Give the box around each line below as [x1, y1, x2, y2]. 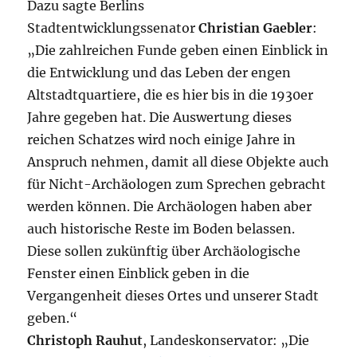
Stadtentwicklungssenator [27, 20, 199, 36]
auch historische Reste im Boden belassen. [27, 221, 296, 237]
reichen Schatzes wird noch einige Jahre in [27, 131, 296, 147]
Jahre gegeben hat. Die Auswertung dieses [27, 109, 292, 125]
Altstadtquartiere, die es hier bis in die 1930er [27, 87, 314, 103]
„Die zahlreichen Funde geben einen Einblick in [27, 42, 329, 58]
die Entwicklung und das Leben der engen [27, 65, 292, 80]
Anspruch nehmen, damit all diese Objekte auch [27, 154, 330, 170]
